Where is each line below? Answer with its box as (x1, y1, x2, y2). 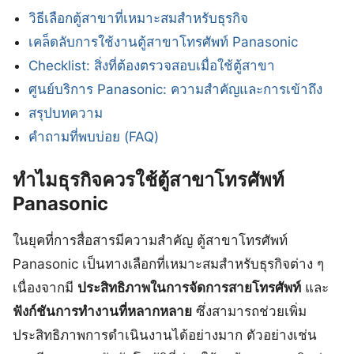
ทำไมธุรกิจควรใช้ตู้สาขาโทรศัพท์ (13, 168, 284, 192)
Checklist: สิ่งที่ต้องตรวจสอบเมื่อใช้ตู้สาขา (28, 57, 276, 73)
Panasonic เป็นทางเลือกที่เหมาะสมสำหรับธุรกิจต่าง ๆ (13, 256, 324, 273)
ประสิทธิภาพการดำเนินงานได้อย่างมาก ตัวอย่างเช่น (13, 327, 317, 344)
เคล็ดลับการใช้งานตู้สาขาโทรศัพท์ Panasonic (28, 33, 299, 50)
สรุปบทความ (28, 104, 104, 121)
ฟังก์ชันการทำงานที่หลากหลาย (13, 303, 192, 320)
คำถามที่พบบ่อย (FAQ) (28, 128, 160, 145)
